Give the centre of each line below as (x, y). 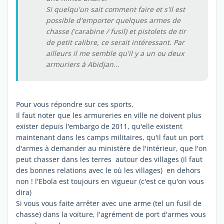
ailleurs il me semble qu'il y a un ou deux (115, 53)
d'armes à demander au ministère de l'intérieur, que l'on (111, 148)
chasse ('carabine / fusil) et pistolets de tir (116, 31)
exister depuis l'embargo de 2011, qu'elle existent (99, 126)
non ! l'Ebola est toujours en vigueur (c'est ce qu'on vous (110, 181)
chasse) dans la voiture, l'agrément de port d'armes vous (111, 214)
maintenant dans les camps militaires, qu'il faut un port (110, 137)
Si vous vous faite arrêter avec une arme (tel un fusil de (109, 203)
